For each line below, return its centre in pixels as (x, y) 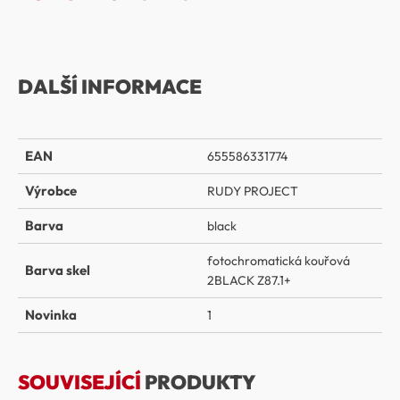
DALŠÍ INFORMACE (110, 87)
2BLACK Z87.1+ (249, 280)
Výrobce (51, 191)
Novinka (51, 315)
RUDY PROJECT (253, 191)
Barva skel (58, 270)
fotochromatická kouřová (279, 261)
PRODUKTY (198, 382)
